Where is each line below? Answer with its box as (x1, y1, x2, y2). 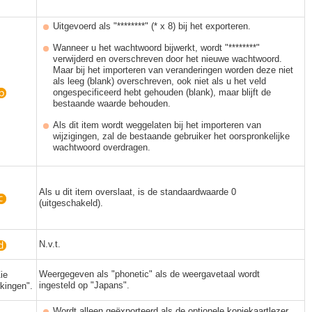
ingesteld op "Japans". (39, 280, 130, 290)
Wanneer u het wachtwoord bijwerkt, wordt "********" (53, 42, 260, 53)
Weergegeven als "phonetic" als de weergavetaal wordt (39, 269, 260, 279)
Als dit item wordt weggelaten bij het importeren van (53, 120, 261, 130)
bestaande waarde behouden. (53, 98, 171, 109)
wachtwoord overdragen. (53, 142, 150, 153)
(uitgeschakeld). (39, 198, 103, 208)
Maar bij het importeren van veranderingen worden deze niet (53, 65, 293, 75)
